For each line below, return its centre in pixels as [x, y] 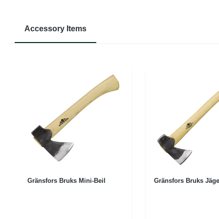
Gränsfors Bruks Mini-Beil [66, 180]
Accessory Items [55, 28]
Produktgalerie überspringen [63, 58]
